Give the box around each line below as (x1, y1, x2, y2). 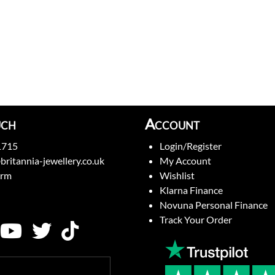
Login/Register (160, 140, 222, 152)
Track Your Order (160, 214, 232, 226)
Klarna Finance (160, 184, 223, 196)
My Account (160, 155, 211, 167)
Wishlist (160, 169, 195, 182)
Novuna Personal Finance (160, 199, 268, 211)
